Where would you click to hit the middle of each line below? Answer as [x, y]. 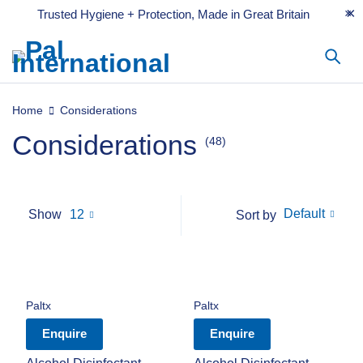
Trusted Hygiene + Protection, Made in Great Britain [173, 14]
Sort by [256, 215]
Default [304, 214]
